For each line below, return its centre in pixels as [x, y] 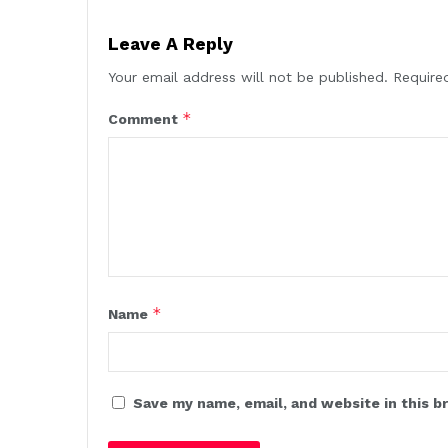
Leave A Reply [170, 43]
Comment [145, 118]
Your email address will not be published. [248, 76]
